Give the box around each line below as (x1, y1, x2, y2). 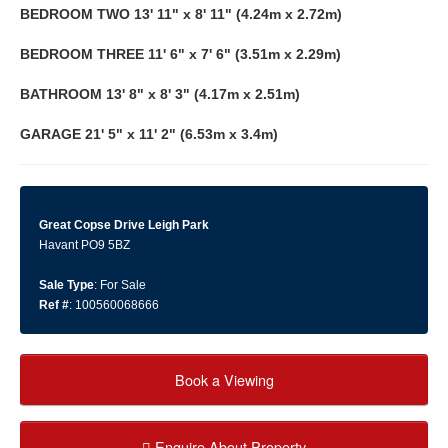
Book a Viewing (174, 369, 274, 391)
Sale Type (39, 278, 94, 293)
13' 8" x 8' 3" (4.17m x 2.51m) (106, 86, 300, 103)
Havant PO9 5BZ (39, 238, 130, 253)
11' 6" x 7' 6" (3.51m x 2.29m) (148, 46, 341, 63)
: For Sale (94, 278, 146, 293)
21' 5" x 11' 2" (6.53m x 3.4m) (85, 126, 278, 143)
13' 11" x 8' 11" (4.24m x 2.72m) (134, 6, 342, 23)
